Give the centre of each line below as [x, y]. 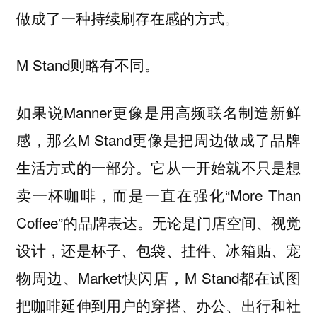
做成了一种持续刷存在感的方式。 [127, 18]
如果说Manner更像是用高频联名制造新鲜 [158, 111]
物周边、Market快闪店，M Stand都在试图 [158, 277]
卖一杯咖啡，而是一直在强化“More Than [158, 194]
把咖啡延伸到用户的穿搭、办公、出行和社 [158, 305]
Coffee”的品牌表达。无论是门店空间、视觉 [158, 222]
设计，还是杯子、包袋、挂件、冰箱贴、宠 [158, 249]
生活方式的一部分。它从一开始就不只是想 [158, 167]
